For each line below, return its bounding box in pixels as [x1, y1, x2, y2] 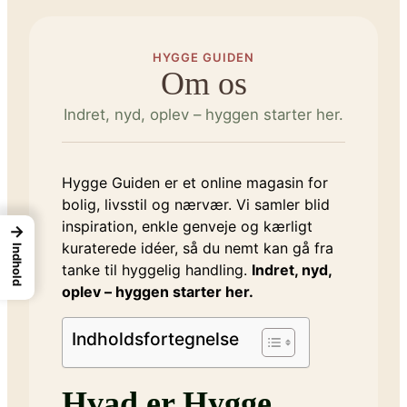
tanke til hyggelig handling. [62, 261, 252, 280]
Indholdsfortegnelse [72, 328, 239, 351]
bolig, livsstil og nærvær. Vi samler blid [62, 195, 330, 214]
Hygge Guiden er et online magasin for [62, 174, 328, 193]
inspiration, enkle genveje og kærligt [62, 217, 313, 236]
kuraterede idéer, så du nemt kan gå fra [62, 239, 333, 258]
